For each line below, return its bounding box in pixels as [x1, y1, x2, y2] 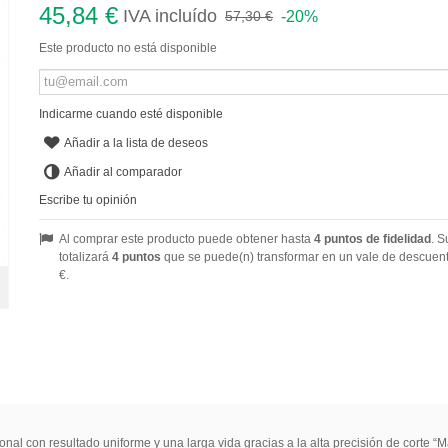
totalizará [58, 249, 112, 264]
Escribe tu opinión [38, 192, 137, 207]
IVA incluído [122, 5, 217, 26]
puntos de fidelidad [320, 231, 431, 246]
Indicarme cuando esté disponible [38, 106, 223, 121]
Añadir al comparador [64, 164, 183, 179]
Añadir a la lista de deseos [64, 135, 209, 150]
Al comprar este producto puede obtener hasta [58, 231, 314, 246]
